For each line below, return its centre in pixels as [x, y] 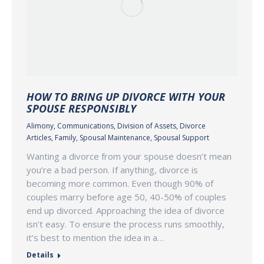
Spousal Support [181, 137]
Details [40, 255]
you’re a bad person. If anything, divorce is [112, 169]
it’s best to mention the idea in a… [95, 237]
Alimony [40, 126]
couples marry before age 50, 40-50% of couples [126, 197]
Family [65, 137]
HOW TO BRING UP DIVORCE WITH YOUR [126, 96]
